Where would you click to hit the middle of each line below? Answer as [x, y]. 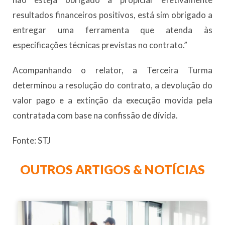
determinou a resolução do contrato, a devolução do [113, 85]
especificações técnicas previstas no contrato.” [100, 45]
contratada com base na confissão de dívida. [95, 116]
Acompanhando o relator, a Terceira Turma [113, 70]
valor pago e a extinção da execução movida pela [113, 100]
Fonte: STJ [32, 141]
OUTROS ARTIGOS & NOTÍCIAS [113, 170]
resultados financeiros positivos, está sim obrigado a [113, 15]
